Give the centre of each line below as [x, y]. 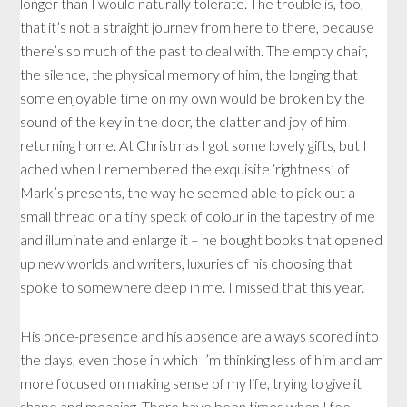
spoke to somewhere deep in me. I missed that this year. [193, 287]
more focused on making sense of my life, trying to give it [191, 383]
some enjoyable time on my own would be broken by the [193, 98]
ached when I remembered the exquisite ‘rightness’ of [185, 169]
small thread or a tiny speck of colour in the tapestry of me [198, 216]
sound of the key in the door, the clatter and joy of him [184, 122]
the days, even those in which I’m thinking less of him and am [202, 360]
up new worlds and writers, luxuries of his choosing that [187, 263]
